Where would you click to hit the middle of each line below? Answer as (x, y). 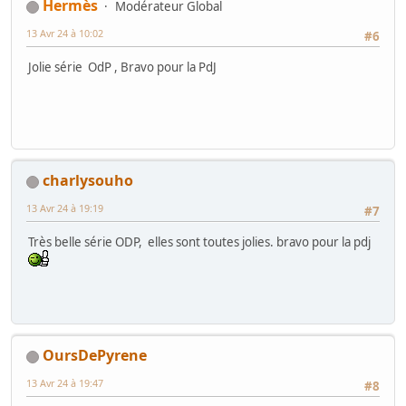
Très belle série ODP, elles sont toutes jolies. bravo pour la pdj (201, 242)
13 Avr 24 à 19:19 (65, 208)
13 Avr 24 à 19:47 (65, 383)
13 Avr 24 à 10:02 (65, 34)
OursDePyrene (95, 356)
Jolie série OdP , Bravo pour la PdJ (122, 68)
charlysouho (88, 181)
